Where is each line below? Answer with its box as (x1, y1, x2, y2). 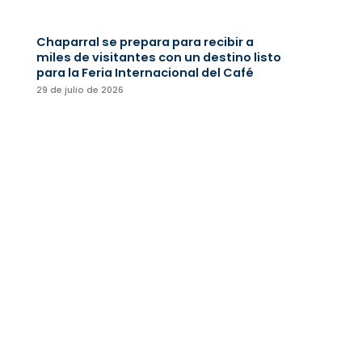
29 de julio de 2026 (36, 83, 124, 96)
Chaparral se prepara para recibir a (36, 33, 254, 50)
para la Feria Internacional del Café (36, 64, 254, 81)
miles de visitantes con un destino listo (36, 48, 281, 65)
